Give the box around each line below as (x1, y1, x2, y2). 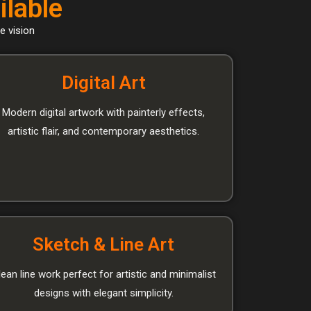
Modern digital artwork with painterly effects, (2, 106, 205, 119)
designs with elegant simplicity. (33, 286, 174, 299)
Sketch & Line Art (33, 233, 175, 255)
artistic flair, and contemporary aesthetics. (8, 124, 200, 137)
